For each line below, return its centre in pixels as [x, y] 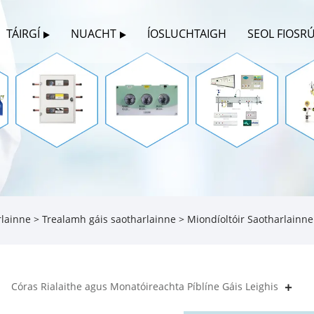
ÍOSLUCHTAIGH [186, 34]
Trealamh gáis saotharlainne [109, 219]
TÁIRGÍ [23, 34]
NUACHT [93, 34]
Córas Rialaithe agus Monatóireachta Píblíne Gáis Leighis [145, 286]
